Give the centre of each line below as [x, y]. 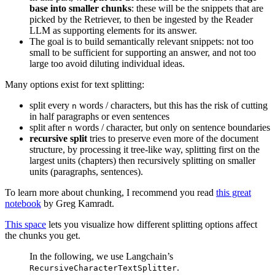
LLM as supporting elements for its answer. [113, 30]
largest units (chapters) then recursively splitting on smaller [142, 160]
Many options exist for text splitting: [75, 84]
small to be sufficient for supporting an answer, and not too [143, 52]
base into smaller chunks [80, 8]
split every [51, 105]
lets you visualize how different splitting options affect [152, 224]
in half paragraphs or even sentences [99, 116]
